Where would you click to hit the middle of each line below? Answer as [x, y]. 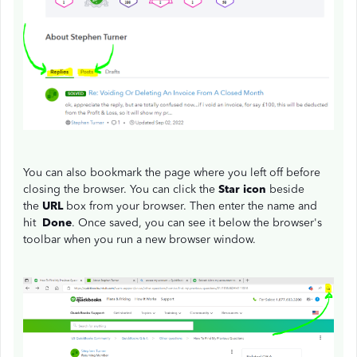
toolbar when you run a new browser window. [139, 240]
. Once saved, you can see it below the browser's [197, 223]
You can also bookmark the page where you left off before [172, 173]
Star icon [242, 190]
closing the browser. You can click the [121, 190]
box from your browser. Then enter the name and [190, 206]
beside [285, 190]
